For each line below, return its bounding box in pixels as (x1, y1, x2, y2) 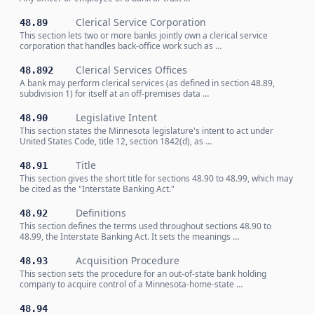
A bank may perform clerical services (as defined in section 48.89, (20, 77, 275, 89)
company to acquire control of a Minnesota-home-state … (20, 278, 243, 290)
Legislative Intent (76, 111, 157, 124)
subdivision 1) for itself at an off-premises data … (20, 88, 209, 100)
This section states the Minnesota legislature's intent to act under (20, 125, 273, 137)
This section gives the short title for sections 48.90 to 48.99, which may (20, 172, 293, 184)
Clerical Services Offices (76, 63, 187, 76)
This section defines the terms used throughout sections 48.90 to (20, 220, 271, 232)
